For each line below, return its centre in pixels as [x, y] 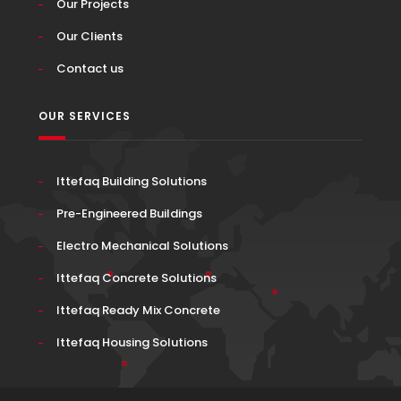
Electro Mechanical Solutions [142, 246]
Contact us [90, 68]
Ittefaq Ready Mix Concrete [138, 310]
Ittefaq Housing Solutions [132, 342]
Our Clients [89, 36]
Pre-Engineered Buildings [129, 213]
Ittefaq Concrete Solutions [136, 278]
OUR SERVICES [84, 116]
